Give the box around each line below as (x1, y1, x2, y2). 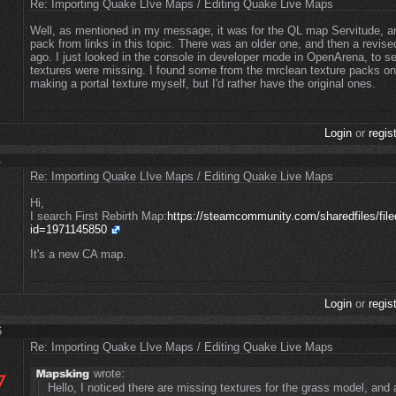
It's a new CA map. (30, 247, 126, 262)
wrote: (90, 367, 125, 381)
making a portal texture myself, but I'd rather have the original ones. (30, 77, 376, 91)
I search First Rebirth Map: (30, 209, 167, 224)
